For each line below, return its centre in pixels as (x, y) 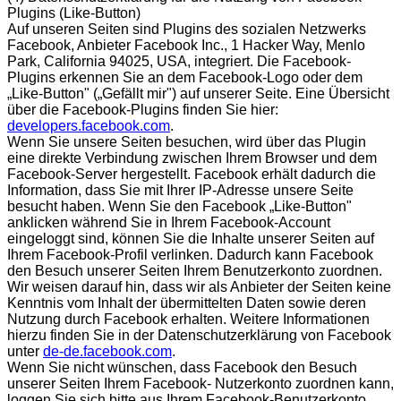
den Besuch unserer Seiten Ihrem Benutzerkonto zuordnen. (195, 270)
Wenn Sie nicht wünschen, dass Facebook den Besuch (182, 367)
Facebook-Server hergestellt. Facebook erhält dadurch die (192, 174)
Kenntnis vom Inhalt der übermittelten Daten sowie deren (187, 303)
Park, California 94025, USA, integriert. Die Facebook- (179, 61)
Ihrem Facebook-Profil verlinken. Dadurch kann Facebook (190, 254)
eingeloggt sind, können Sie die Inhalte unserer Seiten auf (191, 238)
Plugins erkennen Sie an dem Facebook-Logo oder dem (185, 77)
